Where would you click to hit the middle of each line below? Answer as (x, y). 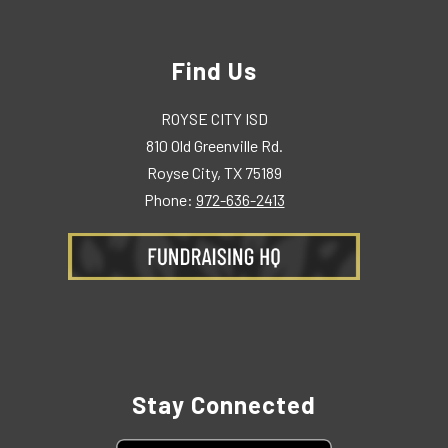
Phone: (169, 199)
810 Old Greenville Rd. (214, 145)
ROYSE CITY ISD (214, 118)
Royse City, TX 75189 (214, 172)
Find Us (214, 70)
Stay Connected (224, 404)
